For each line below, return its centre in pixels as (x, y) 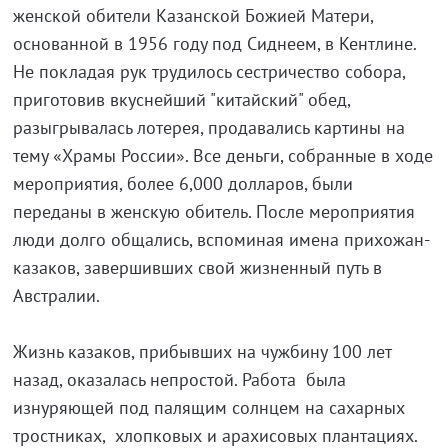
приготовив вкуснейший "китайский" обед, (181, 100)
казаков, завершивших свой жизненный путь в (197, 268)
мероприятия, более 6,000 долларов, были (182, 184)
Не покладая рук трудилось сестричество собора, (208, 72)
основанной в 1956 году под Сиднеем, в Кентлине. (214, 44)
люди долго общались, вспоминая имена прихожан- (221, 240)
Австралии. (63, 296)
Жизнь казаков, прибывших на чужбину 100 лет (201, 352)
